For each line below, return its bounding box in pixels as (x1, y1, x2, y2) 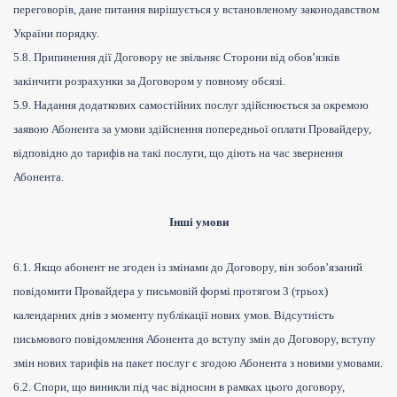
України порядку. (13, 27, 99, 41)
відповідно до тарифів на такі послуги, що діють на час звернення (13, 146, 343, 160)
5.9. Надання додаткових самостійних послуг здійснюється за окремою (13, 98, 369, 113)
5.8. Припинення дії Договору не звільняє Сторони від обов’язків (13, 51, 339, 65)
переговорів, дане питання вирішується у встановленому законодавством (13, 3, 379, 17)
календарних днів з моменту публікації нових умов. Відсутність (13, 308, 334, 323)
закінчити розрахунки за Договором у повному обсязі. (13, 74, 285, 89)
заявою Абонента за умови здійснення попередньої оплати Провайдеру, (13, 122, 371, 136)
